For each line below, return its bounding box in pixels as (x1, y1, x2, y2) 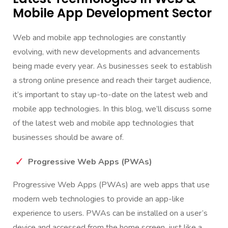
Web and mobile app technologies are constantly (13, 32, 186, 44)
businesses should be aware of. (13, 132, 124, 144)
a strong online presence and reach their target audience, (13, 75, 211, 87)
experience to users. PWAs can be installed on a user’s (13, 208, 208, 219)
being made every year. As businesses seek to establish (13, 61, 212, 72)
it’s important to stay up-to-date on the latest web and (13, 89, 208, 101)
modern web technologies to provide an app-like (13, 193, 184, 205)
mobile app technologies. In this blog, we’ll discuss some (13, 103, 212, 115)
